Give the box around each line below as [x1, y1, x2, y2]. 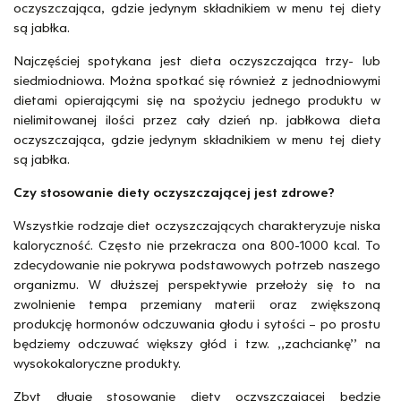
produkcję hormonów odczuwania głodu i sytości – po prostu [13, 316, 380, 333]
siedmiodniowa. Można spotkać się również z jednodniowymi [13, 73, 380, 90]
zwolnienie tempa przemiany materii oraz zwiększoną [13, 296, 380, 313]
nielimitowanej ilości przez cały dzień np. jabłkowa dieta [13, 112, 380, 129]
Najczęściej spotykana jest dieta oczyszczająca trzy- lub [13, 53, 380, 70]
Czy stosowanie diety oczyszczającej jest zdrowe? [13, 184, 335, 201]
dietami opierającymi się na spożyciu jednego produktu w [13, 92, 380, 109]
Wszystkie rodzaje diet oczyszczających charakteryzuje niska [13, 218, 380, 235]
